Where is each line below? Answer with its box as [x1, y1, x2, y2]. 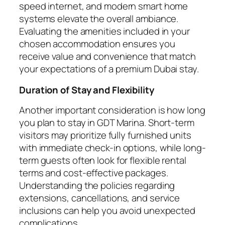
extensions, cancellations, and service [19, 191, 180, 205]
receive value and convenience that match [19, 50, 196, 63]
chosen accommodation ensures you [19, 37, 175, 51]
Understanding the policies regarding [19, 179, 175, 192]
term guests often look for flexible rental [19, 154, 186, 167]
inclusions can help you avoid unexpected [19, 204, 195, 217]
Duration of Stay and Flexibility [19, 83, 154, 96]
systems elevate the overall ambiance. [19, 12, 179, 26]
